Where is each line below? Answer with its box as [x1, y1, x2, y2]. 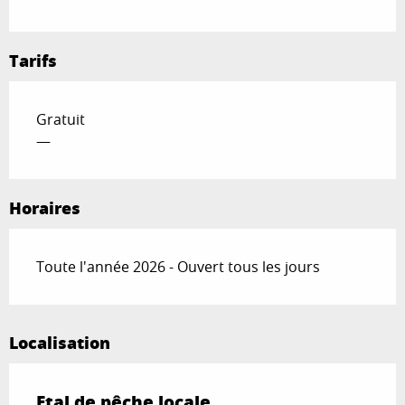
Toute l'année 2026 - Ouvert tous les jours [36, 257, 320, 278]
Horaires [9, 196, 80, 221]
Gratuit [36, 109, 85, 130]
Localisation [9, 331, 110, 355]
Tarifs [9, 49, 57, 73]
